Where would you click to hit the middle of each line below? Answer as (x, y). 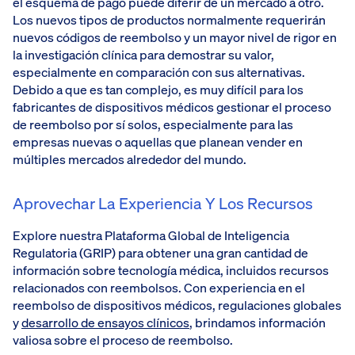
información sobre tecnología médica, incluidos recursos (171, 270)
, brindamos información (258, 322)
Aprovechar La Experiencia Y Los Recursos (163, 203)
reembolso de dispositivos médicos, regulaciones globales (177, 305)
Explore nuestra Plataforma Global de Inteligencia (151, 235)
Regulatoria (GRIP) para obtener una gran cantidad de (160, 252)
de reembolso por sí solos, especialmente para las (153, 124)
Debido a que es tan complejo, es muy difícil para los (158, 89)
